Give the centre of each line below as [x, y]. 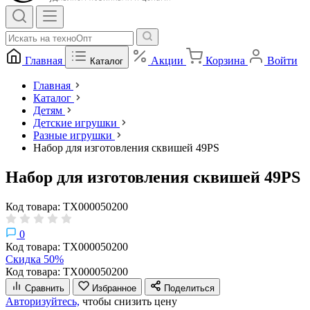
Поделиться [189, 288]
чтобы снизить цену [128, 301]
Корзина [225, 61]
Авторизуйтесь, [43, 301]
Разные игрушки [73, 135]
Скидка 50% [35, 259]
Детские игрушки [75, 123]
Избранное [114, 288]
